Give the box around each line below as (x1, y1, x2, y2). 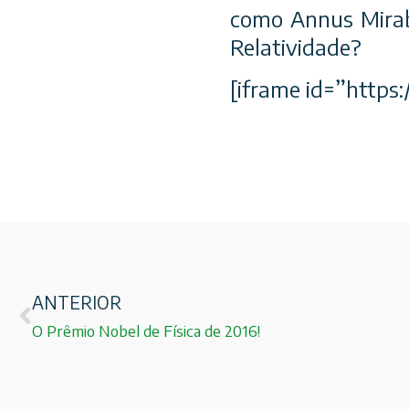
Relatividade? (230, 33, 362, 61)
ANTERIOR (32, 291, 121, 314)
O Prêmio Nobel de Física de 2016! (32, 321, 260, 341)
